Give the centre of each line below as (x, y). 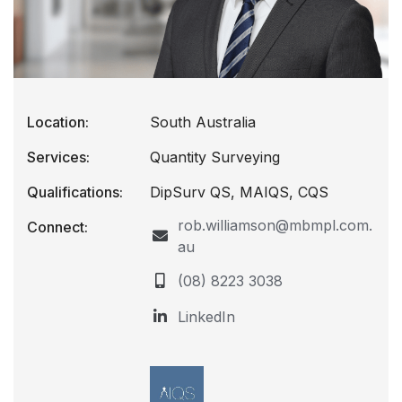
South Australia (203, 122)
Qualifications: (75, 192)
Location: (58, 122)
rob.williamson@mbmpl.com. (275, 225)
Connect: (57, 227)
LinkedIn (206, 317)
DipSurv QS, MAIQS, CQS (239, 192)
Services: (58, 157)
